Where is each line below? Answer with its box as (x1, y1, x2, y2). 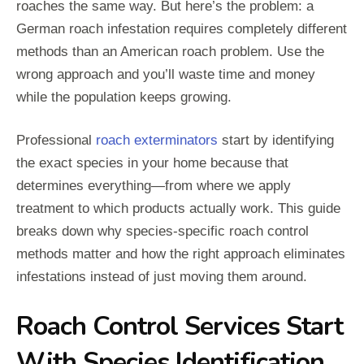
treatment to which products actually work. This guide (16, 200, 340, 216)
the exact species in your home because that (16, 154, 288, 171)
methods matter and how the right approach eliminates (16, 245, 345, 262)
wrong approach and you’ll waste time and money (16, 66, 315, 82)
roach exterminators (96, 132, 218, 148)
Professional (16, 132, 96, 148)
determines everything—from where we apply (16, 177, 291, 193)
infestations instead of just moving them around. (16, 268, 307, 284)
